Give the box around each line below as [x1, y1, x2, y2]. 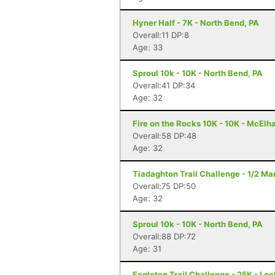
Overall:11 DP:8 [133, 30, 189, 40]
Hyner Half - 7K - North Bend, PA [133, 18, 259, 28]
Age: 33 [133, 42, 163, 52]
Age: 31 [133, 244, 161, 254]
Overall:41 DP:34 [133, 80, 195, 90]
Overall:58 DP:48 [133, 131, 196, 141]
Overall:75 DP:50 [133, 181, 196, 191]
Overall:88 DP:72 [133, 231, 196, 241]
